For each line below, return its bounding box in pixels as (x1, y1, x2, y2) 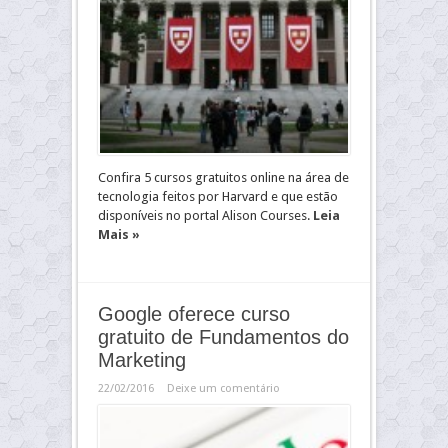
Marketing (98, 349, 186, 371)
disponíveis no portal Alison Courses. (98, 208, 313, 223)
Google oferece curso (98, 303, 290, 325)
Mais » (98, 227, 140, 242)
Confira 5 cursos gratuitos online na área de (98, 170, 349, 185)
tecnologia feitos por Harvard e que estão (98, 189, 338, 204)
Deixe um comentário (167, 382, 280, 395)
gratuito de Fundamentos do (98, 326, 349, 348)
